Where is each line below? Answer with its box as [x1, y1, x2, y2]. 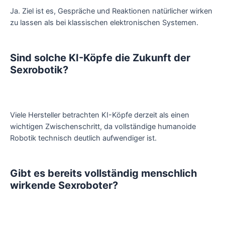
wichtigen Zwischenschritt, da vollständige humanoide [10, 122, 196, 131]
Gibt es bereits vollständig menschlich [10, 167, 197, 180]
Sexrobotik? [10, 64, 68, 76]
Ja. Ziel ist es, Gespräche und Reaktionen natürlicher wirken [10, 7, 212, 16]
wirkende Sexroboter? [10, 179, 118, 192]
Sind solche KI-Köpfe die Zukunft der [10, 52, 190, 64]
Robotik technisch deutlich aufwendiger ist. [10, 133, 157, 143]
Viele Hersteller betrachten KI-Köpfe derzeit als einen [10, 110, 189, 120]
